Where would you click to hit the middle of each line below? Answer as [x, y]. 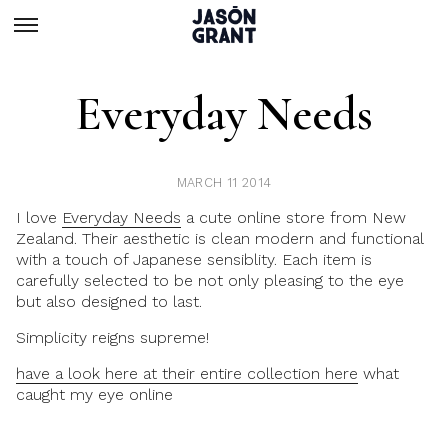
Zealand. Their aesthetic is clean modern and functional [219, 238]
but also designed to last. [109, 301]
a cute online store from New [293, 217]
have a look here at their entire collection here [187, 373]
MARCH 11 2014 [224, 182]
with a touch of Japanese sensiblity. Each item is [194, 259]
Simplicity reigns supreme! [112, 337]
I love [39, 217]
